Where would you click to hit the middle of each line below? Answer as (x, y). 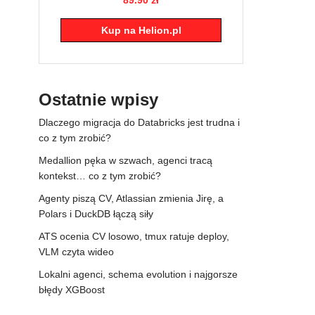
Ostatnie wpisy (98, 99)
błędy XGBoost (72, 289)
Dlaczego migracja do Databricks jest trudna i (139, 122)
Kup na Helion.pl (141, 30)
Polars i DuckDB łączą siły (96, 213)
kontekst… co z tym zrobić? (100, 175)
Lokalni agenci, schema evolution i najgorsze (138, 274)
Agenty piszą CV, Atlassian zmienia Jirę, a (131, 198)
